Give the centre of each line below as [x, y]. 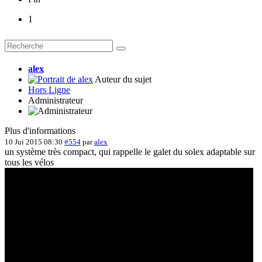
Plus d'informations [40, 131]
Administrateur [56, 101]
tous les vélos [29, 163]
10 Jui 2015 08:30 [34, 142]
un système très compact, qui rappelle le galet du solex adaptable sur [130, 152]
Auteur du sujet [123, 80]
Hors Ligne [49, 90]
